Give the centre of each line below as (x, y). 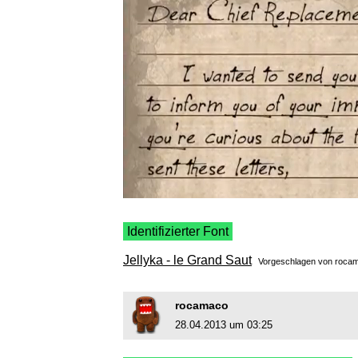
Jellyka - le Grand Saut (187, 261)
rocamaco (202, 306)
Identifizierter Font (178, 232)
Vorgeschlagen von (296, 262)
